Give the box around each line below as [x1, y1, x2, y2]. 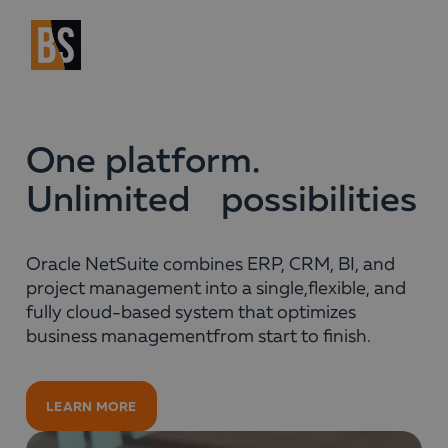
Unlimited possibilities [26, 183, 417, 219]
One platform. [26, 144, 291, 180]
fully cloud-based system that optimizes [26, 304, 356, 322]
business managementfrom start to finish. [26, 328, 371, 346]
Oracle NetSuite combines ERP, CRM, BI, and [26, 256, 395, 274]
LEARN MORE [46, 398, 137, 414]
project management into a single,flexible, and [26, 280, 406, 298]
